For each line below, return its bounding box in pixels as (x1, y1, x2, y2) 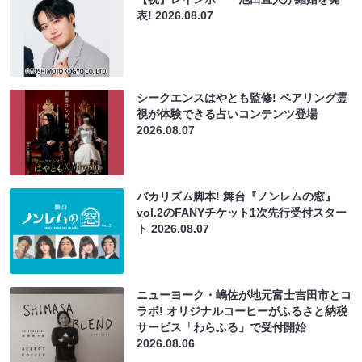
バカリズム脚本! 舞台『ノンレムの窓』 (137, 189, 337, 203)
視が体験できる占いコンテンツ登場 (137, 107, 318, 120)
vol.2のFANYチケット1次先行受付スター (137, 205, 347, 219)
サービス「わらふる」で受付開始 (137, 320, 307, 334)
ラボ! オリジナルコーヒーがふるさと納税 (137, 304, 348, 318)
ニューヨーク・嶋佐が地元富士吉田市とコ (137, 288, 352, 301)
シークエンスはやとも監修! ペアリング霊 (137, 90, 348, 104)
